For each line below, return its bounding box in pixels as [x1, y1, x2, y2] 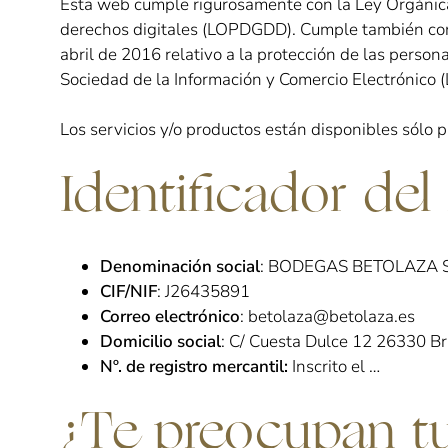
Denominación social [100, 255, 260, 278]
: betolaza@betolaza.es [240, 305, 415, 328]
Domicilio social [100, 330, 221, 353]
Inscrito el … [292, 355, 380, 378]
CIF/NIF [100, 280, 157, 303]
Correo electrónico [100, 305, 240, 328]
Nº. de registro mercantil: [100, 355, 292, 378]
